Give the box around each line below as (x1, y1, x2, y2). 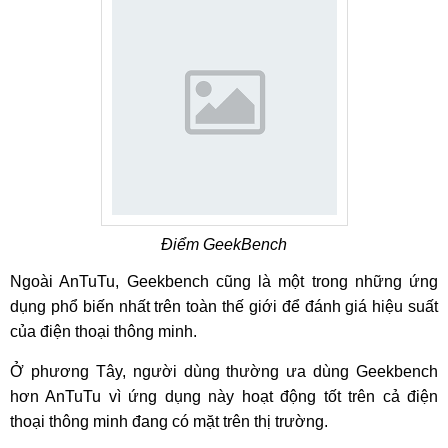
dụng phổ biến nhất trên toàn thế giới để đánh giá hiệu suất (10, 298, 438, 315)
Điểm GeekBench (161, 236, 287, 253)
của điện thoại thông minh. (10, 323, 197, 340)
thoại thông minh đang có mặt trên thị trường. (10, 413, 328, 430)
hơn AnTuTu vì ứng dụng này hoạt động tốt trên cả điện (10, 388, 438, 405)
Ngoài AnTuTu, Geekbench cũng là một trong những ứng (10, 273, 438, 290)
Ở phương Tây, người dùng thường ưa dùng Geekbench (10, 363, 438, 380)
